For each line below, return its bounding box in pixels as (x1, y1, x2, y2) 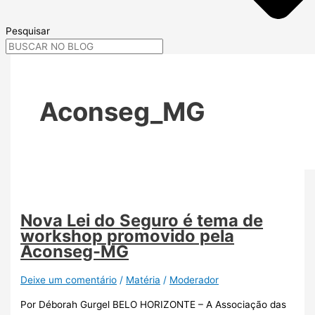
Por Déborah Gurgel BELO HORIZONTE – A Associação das (20, 298, 287, 310)
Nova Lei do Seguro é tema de (20, 210, 264, 231)
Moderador (169, 274, 219, 286)
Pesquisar (6, 25, 50, 37)
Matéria (126, 274, 161, 286)
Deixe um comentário (20, 274, 117, 286)
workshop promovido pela (20, 226, 235, 247)
